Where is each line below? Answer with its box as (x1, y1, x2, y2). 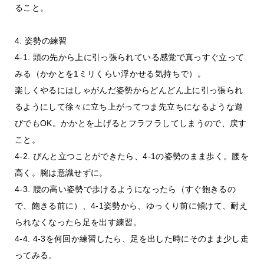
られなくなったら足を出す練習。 (14, 217, 142, 227)
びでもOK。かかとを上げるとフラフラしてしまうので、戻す (14, 118, 247, 128)
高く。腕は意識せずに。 (14, 168, 108, 177)
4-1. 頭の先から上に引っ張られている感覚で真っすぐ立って (14, 52, 245, 62)
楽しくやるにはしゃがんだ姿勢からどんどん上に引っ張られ (14, 85, 243, 95)
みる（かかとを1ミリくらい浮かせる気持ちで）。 (14, 69, 206, 78)
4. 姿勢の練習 (14, 36, 67, 45)
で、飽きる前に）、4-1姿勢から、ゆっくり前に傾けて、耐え (14, 201, 248, 210)
